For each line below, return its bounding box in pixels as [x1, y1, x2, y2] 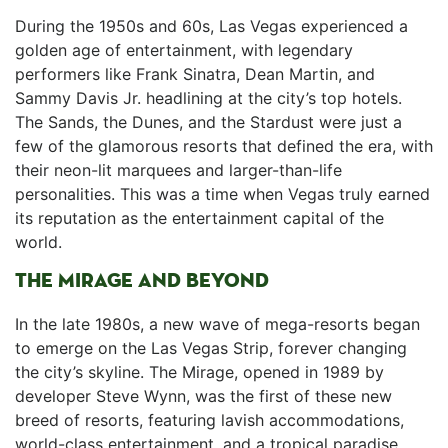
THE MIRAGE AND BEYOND [15, 268, 269, 293]
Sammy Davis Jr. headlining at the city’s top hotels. [15, 88, 402, 108]
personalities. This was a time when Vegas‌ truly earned [15, 184, 430, 204]
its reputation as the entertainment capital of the [15, 208, 384, 228]
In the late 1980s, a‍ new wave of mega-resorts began [15, 314, 420, 334]
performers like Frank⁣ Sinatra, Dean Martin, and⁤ [15, 64, 375, 84]
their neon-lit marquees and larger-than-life [15, 160, 342, 180]
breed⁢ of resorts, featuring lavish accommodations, [15, 410, 404, 430]
